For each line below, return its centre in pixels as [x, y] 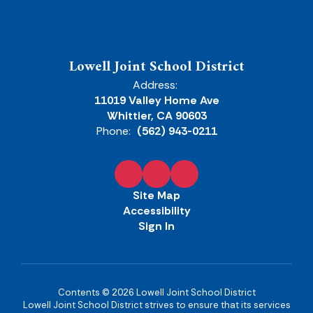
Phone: [113, 131]
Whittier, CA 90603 [156, 116]
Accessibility [156, 211]
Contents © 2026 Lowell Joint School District [156, 292]
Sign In [156, 226]
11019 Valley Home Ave [156, 100]
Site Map [156, 195]
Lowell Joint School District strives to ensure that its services [156, 305]
